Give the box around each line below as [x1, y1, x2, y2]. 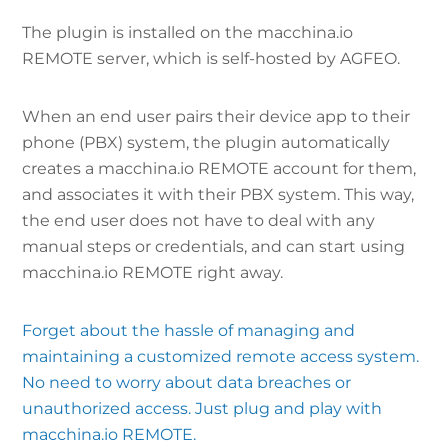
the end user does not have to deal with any [22, 210, 376, 230]
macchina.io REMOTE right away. [22, 262, 284, 282]
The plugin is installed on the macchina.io [22, 22, 354, 42]
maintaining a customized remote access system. [22, 346, 420, 366]
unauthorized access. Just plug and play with [22, 398, 383, 418]
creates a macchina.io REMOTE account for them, [22, 158, 417, 178]
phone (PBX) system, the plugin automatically [22, 132, 391, 152]
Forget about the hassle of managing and [22, 320, 356, 340]
